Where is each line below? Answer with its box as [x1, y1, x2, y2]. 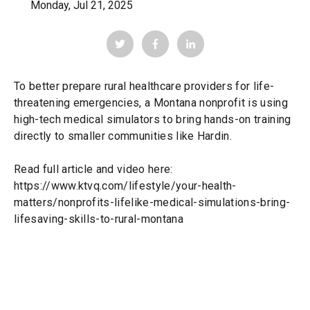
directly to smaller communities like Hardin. [14, 129, 232, 143]
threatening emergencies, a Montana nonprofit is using [14, 96, 288, 110]
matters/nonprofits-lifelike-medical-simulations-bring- [14, 196, 291, 210]
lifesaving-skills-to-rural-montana [14, 212, 183, 226]
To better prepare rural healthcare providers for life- [14, 80, 275, 93]
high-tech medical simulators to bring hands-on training [14, 113, 291, 127]
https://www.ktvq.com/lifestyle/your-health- [14, 179, 237, 193]
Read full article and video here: [14, 163, 173, 176]
